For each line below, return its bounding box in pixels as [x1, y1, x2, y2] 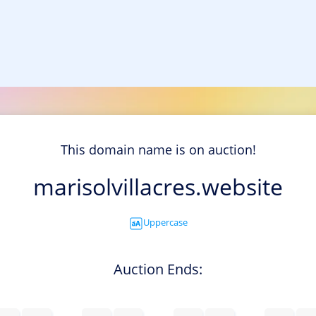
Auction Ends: [114, 259, 202, 279]
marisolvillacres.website [33, 171, 283, 202]
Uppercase [142, 216, 188, 229]
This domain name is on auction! [60, 141, 256, 159]
